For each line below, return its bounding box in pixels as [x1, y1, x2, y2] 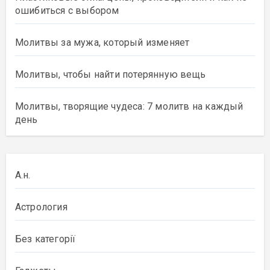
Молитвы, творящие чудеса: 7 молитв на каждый [14, 100, 243, 112]
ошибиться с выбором [14, 4, 119, 16]
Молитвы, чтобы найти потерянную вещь [14, 68, 206, 80]
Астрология [14, 201, 67, 213]
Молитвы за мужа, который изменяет [14, 36, 190, 48]
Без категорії [14, 233, 76, 245]
